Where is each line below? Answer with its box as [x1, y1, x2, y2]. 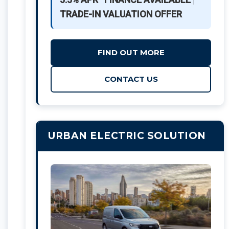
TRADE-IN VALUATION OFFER [60, 8, 182, 19]
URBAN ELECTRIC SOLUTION [48, 129, 206, 142]
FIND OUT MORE [97, 47, 165, 57]
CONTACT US [104, 74, 158, 84]
